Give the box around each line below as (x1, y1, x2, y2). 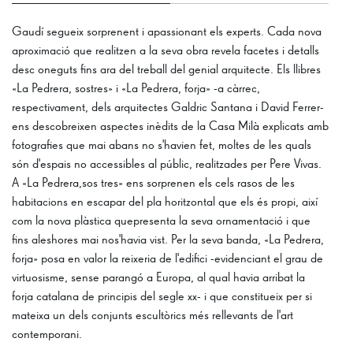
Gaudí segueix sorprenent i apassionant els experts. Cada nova (12, 25, 321, 39)
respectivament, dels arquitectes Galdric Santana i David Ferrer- (12, 101, 324, 114)
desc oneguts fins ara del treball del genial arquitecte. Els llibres (12, 63, 321, 76)
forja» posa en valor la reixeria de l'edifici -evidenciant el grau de (12, 252, 323, 266)
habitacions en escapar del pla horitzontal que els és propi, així (12, 195, 318, 209)
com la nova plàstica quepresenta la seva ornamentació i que (12, 214, 310, 228)
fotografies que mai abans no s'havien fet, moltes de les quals (12, 139, 311, 152)
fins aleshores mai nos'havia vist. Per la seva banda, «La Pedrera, (12, 233, 324, 247)
